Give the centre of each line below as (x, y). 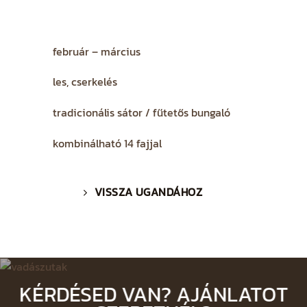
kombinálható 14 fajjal (107, 143)
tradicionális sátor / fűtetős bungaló (141, 112)
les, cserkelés (85, 82)
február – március (96, 51)
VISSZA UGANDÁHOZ (148, 193)
